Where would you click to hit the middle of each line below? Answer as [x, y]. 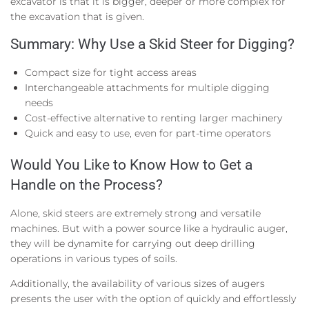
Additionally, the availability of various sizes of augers [138, 283]
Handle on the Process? [87, 185]
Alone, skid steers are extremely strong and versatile [136, 213]
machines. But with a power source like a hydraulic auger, [149, 228]
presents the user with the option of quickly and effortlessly [153, 298]
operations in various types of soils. [94, 258]
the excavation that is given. [77, 16]
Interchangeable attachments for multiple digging [147, 87]
